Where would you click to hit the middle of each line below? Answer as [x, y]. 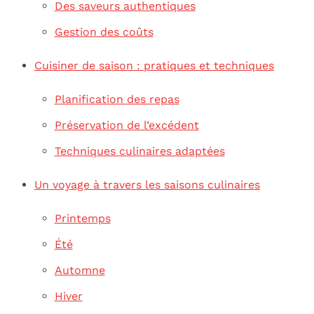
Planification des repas [117, 99]
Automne [80, 271]
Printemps [82, 219]
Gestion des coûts [104, 32]
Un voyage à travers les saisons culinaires [147, 185]
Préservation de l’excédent [127, 125]
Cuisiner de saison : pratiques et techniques [154, 65]
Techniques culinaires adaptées [139, 151]
